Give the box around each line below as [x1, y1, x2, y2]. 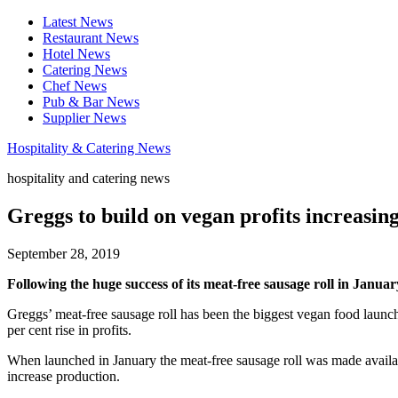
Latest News [43, 14, 113, 29]
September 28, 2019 [7, 245, 120, 261]
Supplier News [43, 110, 126, 125]
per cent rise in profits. [7, 322, 131, 338]
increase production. [7, 368, 120, 384]
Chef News [43, 78, 107, 93]
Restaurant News [43, 30, 139, 45]
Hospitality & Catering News [7, 140, 171, 155]
